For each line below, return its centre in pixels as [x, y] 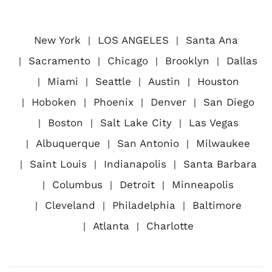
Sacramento [59, 60]
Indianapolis [135, 164]
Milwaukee [223, 143]
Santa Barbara [220, 164]
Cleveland [70, 205]
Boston [65, 122]
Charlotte [170, 226]
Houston [218, 81]
